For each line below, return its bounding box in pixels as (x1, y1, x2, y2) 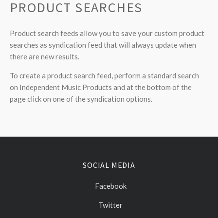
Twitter (98, 200, 123, 209)
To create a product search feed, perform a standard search (10, 71, 199, 80)
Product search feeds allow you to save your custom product (10, 29, 204, 37)
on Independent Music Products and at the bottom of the (10, 83, 192, 91)
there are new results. (10, 52, 79, 61)
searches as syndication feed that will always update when (10, 40, 196, 49)
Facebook (94, 182, 127, 190)
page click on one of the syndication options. (10, 94, 152, 103)
